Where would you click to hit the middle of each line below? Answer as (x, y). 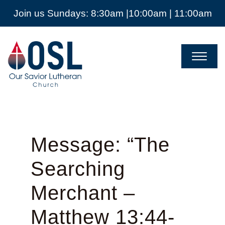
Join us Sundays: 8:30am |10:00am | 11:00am (113, 13)
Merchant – (83, 193)
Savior (23, 53)
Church (25, 73)
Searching (78, 169)
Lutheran (29, 63)
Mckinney (30, 83)
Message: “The (100, 145)
